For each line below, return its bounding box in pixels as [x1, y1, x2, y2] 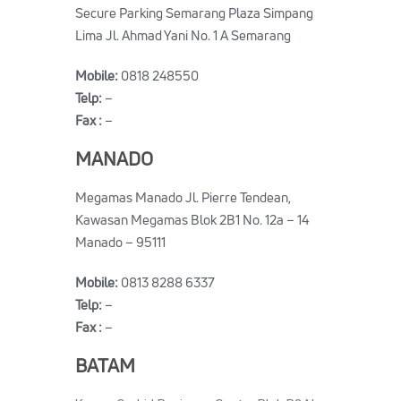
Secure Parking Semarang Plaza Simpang [75, 4, 313, 22]
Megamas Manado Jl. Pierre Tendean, [75, 188, 291, 207]
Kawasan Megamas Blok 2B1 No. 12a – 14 [75, 210, 309, 229]
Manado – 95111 [75, 233, 166, 252]
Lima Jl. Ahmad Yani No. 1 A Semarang [75, 26, 291, 45]
